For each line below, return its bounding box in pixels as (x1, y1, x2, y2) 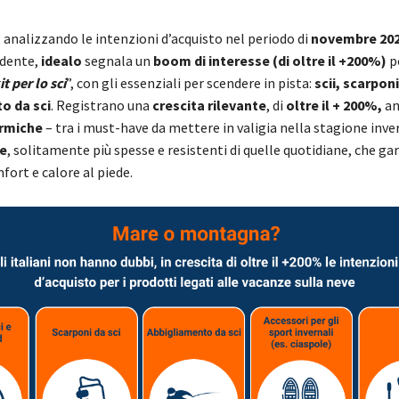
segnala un (81, 52, 153, 70)
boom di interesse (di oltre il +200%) (152, 52, 389, 70)
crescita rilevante (151, 96, 266, 115)
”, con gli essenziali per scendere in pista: (65, 74, 314, 93)
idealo (40, 52, 82, 70)
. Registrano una (50, 96, 152, 115)
